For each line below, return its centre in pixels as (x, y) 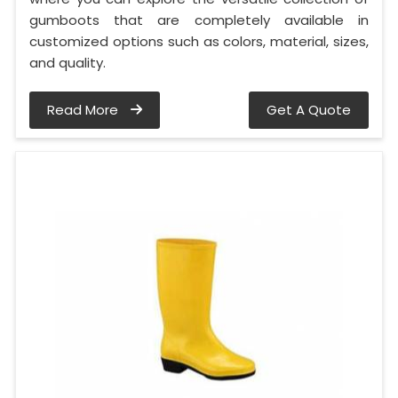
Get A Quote (309, 110)
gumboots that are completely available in (199, 20)
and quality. (68, 63)
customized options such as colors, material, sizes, (199, 42)
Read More (84, 110)
